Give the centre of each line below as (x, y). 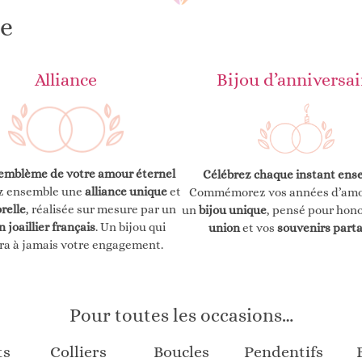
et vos (259, 227)
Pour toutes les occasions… (181, 315)
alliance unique (126, 192)
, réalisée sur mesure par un (101, 210)
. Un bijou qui (130, 227)
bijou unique (232, 210)
